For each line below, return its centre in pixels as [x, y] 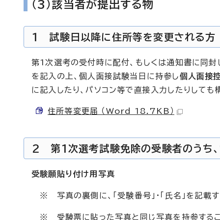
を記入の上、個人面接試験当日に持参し [106, 76]
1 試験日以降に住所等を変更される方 [124, 37]
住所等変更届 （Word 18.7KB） [111, 111]
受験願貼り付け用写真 [73, 174]
